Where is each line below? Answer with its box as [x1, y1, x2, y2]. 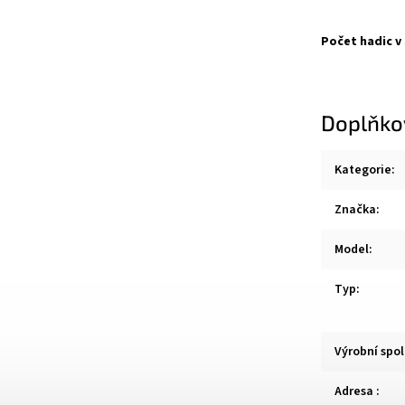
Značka [334, 200, 376, 219]
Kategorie [334, 160, 391, 179]
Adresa [334, 381, 376, 400]
